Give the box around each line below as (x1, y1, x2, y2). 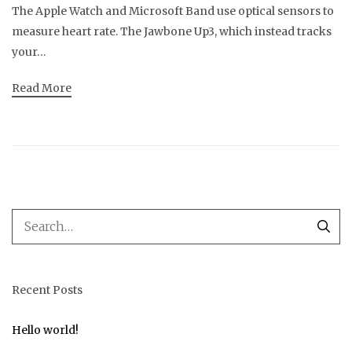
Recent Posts (12, 283, 82, 298)
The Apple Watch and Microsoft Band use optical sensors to (12, 4, 334, 19)
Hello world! (12, 323, 79, 338)
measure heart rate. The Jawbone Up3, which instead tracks (12, 24, 332, 39)
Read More (12, 81, 71, 96)
